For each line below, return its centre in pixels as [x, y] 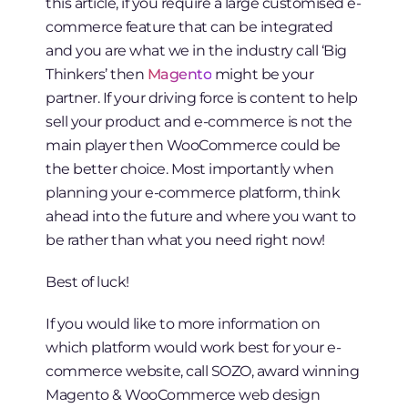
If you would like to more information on [183, 324]
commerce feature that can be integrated [189, 27]
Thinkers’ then [97, 74]
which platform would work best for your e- [194, 347]
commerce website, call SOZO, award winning [203, 371]
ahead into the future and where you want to [201, 216]
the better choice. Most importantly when [190, 169]
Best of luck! [87, 282]
